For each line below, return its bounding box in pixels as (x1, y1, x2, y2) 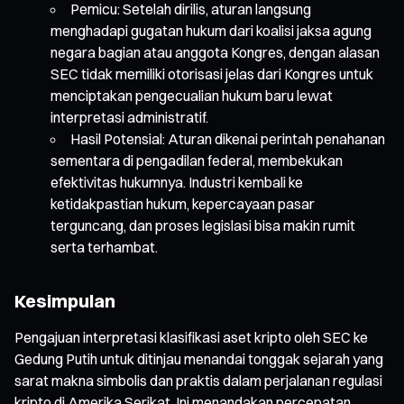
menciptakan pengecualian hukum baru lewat (50, 86, 333, 105)
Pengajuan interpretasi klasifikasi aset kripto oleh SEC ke (14, 327, 368, 346)
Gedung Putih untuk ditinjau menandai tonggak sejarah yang (14, 349, 383, 368)
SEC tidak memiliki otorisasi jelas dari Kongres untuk (50, 64, 373, 83)
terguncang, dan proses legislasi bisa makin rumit (50, 216, 355, 234)
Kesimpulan (14, 289, 115, 312)
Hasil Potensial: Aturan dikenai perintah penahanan (70, 129, 385, 148)
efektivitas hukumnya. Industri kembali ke (50, 172, 303, 191)
